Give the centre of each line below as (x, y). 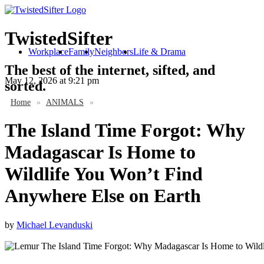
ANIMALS (65, 102)
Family (81, 52)
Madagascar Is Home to (100, 152)
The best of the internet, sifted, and (110, 70)
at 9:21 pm (78, 80)
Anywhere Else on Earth (103, 196)
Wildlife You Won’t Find (104, 174)
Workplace (48, 52)
